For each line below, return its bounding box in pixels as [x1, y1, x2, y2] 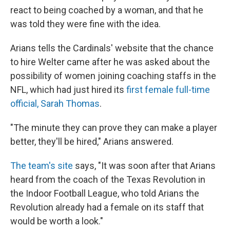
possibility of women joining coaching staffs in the [10, 70, 216, 81]
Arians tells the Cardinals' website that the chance [10, 42, 214, 53]
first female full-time [126, 84, 210, 95]
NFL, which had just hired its [10, 84, 126, 95]
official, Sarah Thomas [10, 98, 100, 109]
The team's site [10, 160, 73, 171]
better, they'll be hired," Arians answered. [10, 136, 174, 147]
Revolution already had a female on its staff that [10, 201, 204, 213]
